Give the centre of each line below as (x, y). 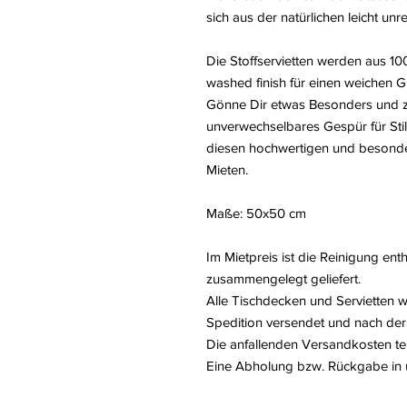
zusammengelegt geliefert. (283, 278)
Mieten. (229, 169)
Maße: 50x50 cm (256, 213)
